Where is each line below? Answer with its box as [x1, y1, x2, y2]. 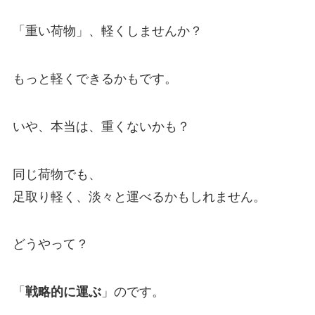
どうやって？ [12, 237, 89, 252]
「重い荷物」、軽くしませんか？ [12, 24, 202, 39]
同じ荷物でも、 [12, 167, 101, 181]
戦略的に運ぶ [25, 285, 101, 300]
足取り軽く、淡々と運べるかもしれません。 [12, 189, 266, 204]
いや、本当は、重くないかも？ [12, 119, 190, 134]
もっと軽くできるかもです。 [12, 71, 177, 86]
